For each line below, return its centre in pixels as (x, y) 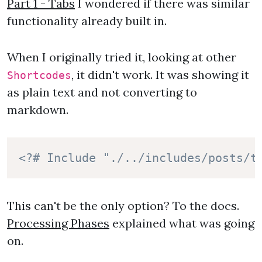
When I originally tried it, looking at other (122, 57)
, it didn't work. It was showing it (160, 75)
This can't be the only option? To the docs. (123, 206)
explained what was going (182, 223)
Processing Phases (58, 223)
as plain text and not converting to (102, 92)
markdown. (38, 110)
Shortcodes (39, 75)
